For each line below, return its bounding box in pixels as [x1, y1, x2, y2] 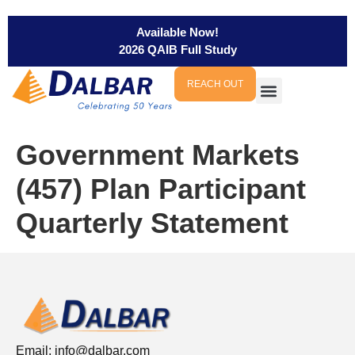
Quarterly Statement [16, 206, 288, 239]
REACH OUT [186, 78, 243, 90]
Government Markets [16, 138, 300, 171]
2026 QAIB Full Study [118, 43, 237, 56]
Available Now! [136, 25, 219, 39]
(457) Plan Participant [16, 172, 306, 205]
